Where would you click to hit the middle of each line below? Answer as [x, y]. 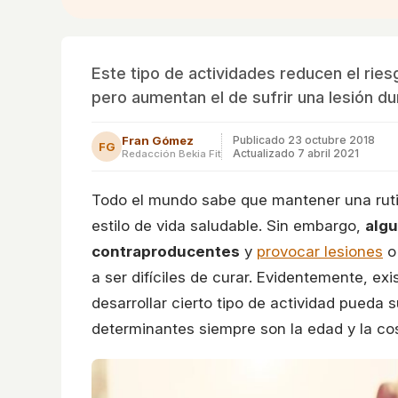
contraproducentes [166, 251]
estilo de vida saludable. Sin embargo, [228, 225]
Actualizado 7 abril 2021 [296, 153]
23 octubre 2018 [331, 139]
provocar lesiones [320, 251]
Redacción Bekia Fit [171, 153]
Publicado [260, 139]
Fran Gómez [158, 140]
